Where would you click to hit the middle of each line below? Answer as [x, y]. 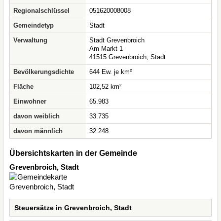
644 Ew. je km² [110, 72]
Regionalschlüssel [41, 11]
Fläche [23, 87]
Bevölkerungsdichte [44, 72]
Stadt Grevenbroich [117, 40]
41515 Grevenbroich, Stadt [128, 57]
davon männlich [38, 131]
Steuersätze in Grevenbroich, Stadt [73, 208]
